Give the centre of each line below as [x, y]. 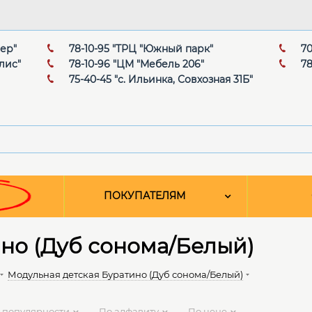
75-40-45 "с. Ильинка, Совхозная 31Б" [161, 80]
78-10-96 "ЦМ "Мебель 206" [136, 64]
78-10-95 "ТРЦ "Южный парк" [141, 49]
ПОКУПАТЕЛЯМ [145, 196]
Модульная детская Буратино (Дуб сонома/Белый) [125, 275]
